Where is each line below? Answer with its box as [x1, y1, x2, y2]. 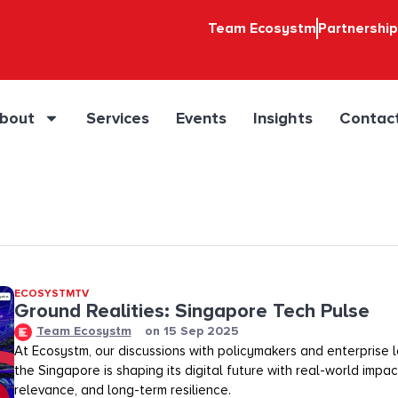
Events [176, 108, 227, 128]
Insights [253, 108, 314, 128]
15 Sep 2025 [163, 323, 239, 339]
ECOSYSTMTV [13, 287, 89, 300]
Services [86, 108, 150, 128]
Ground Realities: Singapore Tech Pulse [13, 299, 370, 323]
